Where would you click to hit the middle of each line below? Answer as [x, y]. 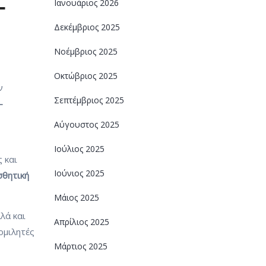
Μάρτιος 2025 [81, 246]
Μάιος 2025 [77, 197]
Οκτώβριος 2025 [86, 76]
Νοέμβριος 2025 [86, 51]
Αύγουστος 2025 [87, 124]
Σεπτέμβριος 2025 [89, 100]
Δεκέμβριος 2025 [87, 27]
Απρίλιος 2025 [82, 222]
